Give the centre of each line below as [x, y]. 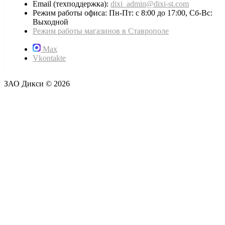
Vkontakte [49, 58]
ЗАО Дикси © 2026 [37, 84]
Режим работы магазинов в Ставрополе [101, 31]
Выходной [50, 22]
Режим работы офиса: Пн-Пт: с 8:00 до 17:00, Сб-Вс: [123, 13]
